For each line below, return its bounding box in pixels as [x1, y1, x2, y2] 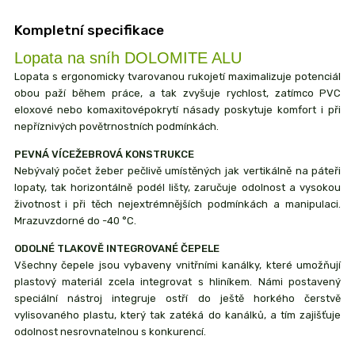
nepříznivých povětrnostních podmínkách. [13, 120, 219, 132]
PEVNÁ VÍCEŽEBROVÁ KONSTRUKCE [13, 147, 194, 160]
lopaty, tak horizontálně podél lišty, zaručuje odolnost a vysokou [13, 181, 342, 193]
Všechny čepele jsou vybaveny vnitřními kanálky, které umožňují [13, 258, 342, 271]
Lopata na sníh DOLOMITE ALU [13, 48, 242, 67]
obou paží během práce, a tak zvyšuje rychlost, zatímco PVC [13, 86, 342, 99]
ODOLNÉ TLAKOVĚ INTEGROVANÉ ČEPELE [13, 242, 219, 254]
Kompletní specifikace [13, 21, 164, 38]
